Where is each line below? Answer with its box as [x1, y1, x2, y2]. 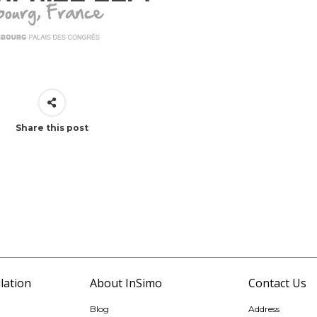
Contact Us [248, 275, 306, 292]
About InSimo [90, 275, 162, 292]
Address [248, 304, 279, 315]
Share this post [15, 122, 88, 133]
